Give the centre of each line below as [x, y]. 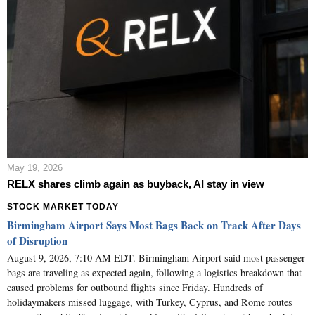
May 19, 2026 [35, 168]
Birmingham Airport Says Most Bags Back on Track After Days [154, 225]
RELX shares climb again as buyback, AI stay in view [136, 184]
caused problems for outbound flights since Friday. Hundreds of [135, 287]
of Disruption [37, 241]
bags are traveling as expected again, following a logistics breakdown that [154, 272]
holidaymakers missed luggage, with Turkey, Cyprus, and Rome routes [150, 302]
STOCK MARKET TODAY [63, 207]
